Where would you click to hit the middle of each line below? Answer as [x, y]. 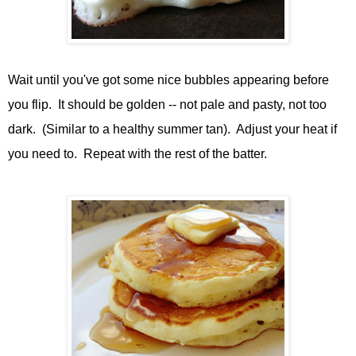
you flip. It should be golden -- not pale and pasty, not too [167, 104]
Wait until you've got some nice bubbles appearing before [168, 79]
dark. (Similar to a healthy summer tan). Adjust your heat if [172, 129]
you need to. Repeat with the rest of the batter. [137, 153]
